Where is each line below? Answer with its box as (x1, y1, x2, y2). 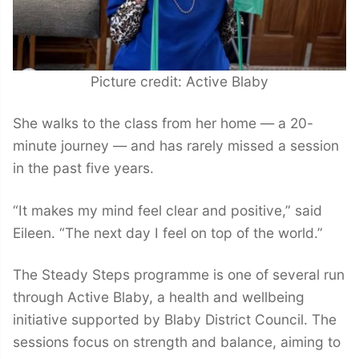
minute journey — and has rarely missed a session (13, 137, 339, 155)
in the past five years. (13, 159, 154, 177)
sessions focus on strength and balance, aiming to (13, 333, 341, 351)
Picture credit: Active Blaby (91, 72, 268, 90)
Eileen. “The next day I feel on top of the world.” (13, 224, 323, 241)
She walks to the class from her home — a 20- (13, 115, 313, 132)
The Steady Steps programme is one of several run (13, 266, 345, 284)
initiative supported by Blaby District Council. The (13, 311, 337, 329)
